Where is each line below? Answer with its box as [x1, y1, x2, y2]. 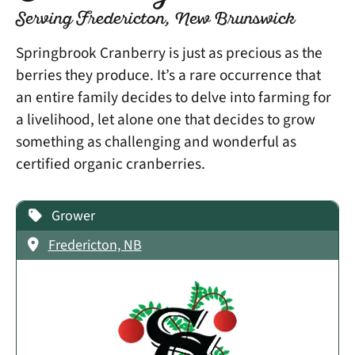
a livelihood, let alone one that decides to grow [16, 108, 315, 131]
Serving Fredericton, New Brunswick [16, 7, 295, 32]
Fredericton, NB [48, 235, 142, 256]
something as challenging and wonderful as [16, 130, 296, 153]
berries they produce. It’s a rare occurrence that [16, 63, 321, 86]
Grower [51, 206, 95, 227]
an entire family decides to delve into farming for [16, 86, 331, 109]
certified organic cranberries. [16, 152, 205, 175]
